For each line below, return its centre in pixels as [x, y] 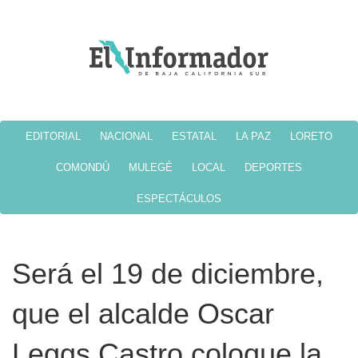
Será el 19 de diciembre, [168, 273]
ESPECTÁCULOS [179, 198]
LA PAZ [253, 136]
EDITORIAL [53, 136]
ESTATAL [194, 136]
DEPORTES [273, 167]
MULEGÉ [151, 167]
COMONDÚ [83, 167]
